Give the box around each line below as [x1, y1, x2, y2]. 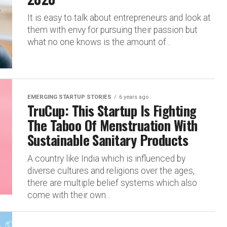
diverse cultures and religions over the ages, [27, 166, 195, 176]
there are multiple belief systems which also [27, 178, 197, 188]
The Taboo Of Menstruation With [27, 115, 198, 135]
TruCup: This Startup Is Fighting [27, 100, 197, 121]
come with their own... [27, 190, 110, 200]
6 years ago [119, 94, 148, 100]
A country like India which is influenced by [27, 154, 185, 164]
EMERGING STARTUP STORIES [27, 94, 111, 100]
